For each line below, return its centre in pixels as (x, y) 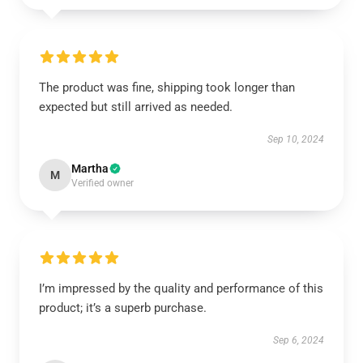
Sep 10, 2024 (296, 139)
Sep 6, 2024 (299, 340)
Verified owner (102, 183)
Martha (90, 169)
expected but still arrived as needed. (136, 107)
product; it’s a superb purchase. (123, 308)
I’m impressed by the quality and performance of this (181, 288)
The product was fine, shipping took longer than (167, 88)
